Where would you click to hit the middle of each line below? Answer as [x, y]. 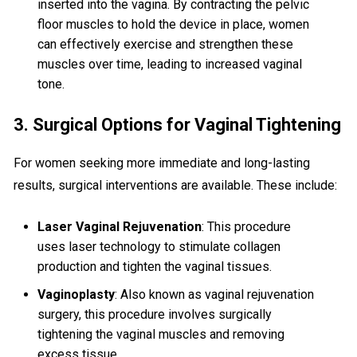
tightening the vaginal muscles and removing [161, 335]
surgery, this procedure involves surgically [155, 315]
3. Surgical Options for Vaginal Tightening [178, 125]
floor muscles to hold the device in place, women [174, 25]
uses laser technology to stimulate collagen [159, 247]
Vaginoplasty [76, 295]
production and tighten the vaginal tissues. [155, 267]
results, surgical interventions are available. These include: [176, 186]
